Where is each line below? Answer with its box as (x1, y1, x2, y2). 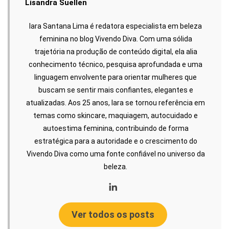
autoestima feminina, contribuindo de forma (42, 124, 189, 132)
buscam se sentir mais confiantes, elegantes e (38, 86, 193, 94)
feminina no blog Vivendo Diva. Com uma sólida (39, 35, 192, 43)
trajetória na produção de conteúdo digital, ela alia (34, 48, 197, 56)
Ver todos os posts (72, 209, 154, 220)
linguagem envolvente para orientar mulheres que (34, 73, 197, 81)
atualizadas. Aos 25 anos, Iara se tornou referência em (26, 99, 205, 107)
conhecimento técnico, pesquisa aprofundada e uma (29, 60, 202, 68)
